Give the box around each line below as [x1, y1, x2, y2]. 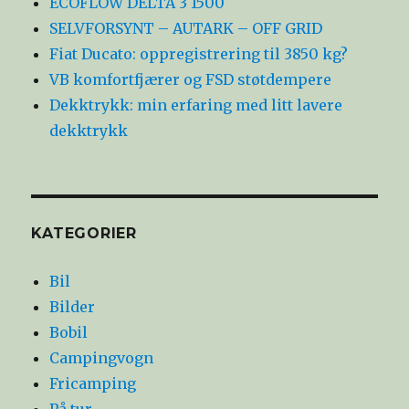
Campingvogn [49, 348, 154, 367]
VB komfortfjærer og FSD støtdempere [49, 69, 332, 89]
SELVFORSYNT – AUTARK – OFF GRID [49, 18, 323, 37]
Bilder [49, 297, 96, 316]
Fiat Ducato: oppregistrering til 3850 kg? [49, 44, 349, 63]
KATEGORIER [31, 224, 137, 242]
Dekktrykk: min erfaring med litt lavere [49, 95, 343, 114]
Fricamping [49, 373, 137, 393]
